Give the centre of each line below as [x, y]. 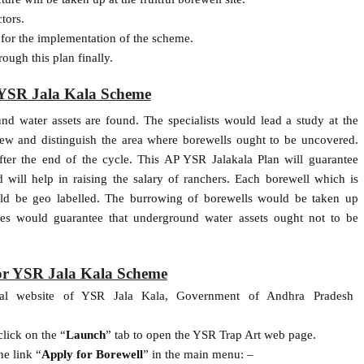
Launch [85, 334]
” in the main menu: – [198, 353]
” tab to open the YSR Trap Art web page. [210, 334]
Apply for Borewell [92, 353]
